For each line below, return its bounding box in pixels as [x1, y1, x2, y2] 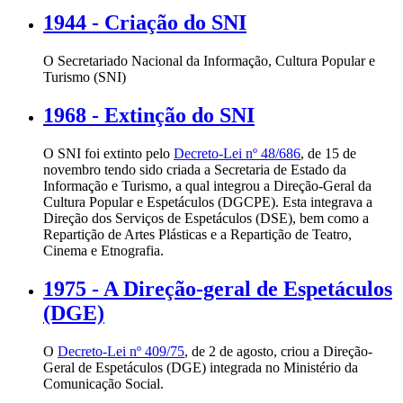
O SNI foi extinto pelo [43, 145, 174, 161]
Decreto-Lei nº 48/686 [174, 145, 300, 161]
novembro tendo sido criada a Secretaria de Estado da [43, 161, 346, 177]
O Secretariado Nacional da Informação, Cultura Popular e [43, 53, 375, 69]
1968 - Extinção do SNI [43, 103, 255, 128]
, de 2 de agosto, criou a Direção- [184, 343, 372, 359]
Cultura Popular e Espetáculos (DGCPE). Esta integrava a [43, 193, 372, 210]
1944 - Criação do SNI [43, 11, 246, 35]
